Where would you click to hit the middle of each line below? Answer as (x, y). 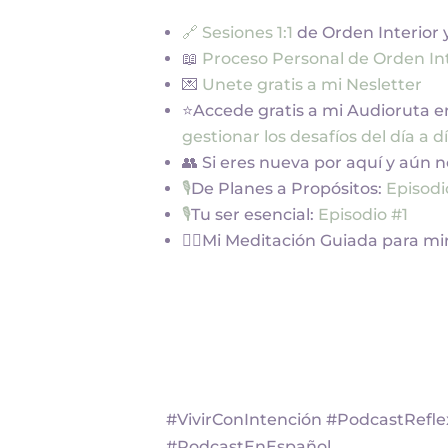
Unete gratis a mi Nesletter (312, 85)
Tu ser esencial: (255, 215)
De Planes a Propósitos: (289, 189)
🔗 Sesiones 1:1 (240, 33)
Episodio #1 (363, 215)
